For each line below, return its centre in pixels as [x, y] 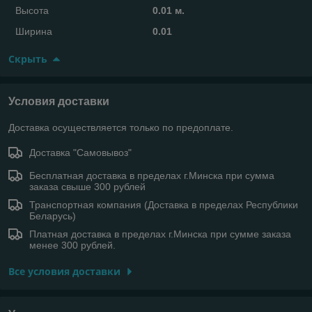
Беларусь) [53, 216]
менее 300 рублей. [72, 245]
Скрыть [28, 58]
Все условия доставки [64, 271]
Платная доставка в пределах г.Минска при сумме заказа [160, 234]
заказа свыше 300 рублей [87, 186]
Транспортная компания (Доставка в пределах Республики [164, 204]
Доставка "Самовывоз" [80, 152]
